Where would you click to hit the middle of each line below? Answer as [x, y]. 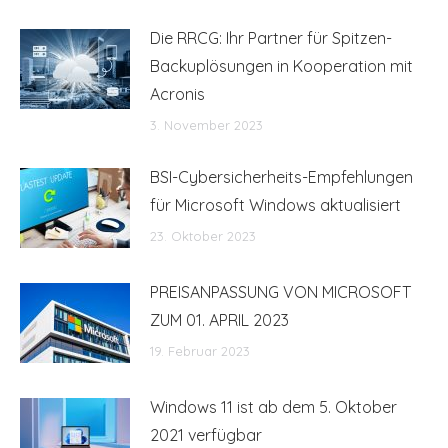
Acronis [177, 93]
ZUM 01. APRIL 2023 [219, 319]
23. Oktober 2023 [203, 235]
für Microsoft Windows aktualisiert [275, 204]
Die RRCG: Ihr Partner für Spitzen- [271, 37]
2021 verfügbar [206, 434]
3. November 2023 [206, 124]
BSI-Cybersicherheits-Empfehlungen [281, 176]
